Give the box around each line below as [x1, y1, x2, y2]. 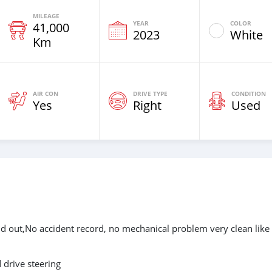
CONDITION [231, 89, 266, 98]
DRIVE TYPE [133, 89, 168, 98]
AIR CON [33, 89, 58, 98]
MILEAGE [33, 11, 59, 20]
